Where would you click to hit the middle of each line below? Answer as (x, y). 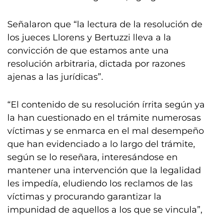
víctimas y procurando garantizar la (84, 197)
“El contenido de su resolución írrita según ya (106, 105)
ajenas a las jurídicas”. (55, 77)
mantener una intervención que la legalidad (104, 170)
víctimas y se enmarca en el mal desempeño (106, 131)
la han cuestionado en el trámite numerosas (104, 118)
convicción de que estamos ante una (88, 51)
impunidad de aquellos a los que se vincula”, (105, 210)
